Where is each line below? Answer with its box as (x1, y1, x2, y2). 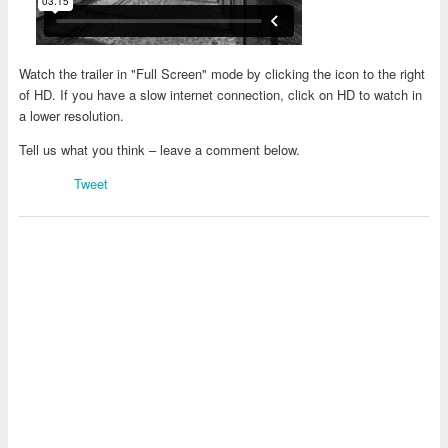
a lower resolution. (18, 105, 124, 125)
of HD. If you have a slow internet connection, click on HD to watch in (18, 84, 422, 104)
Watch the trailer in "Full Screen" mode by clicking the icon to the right (18, 63, 425, 83)
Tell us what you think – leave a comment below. (18, 139, 300, 159)
